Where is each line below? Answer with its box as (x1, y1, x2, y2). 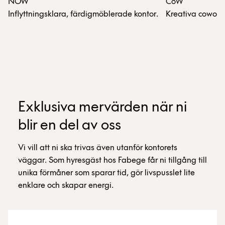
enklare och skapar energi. (18, 181, 114, 190)
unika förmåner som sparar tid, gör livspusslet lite (18, 168, 195, 177)
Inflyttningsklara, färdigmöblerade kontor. (8, 10, 158, 19)
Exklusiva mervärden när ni (18, 99, 187, 116)
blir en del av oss (18, 118, 121, 134)
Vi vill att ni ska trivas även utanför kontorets (18, 143, 177, 152)
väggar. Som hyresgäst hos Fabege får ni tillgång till (18, 156, 207, 165)
